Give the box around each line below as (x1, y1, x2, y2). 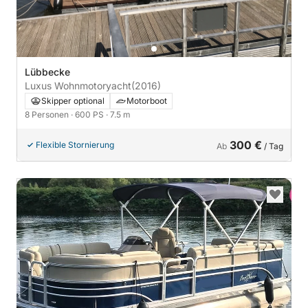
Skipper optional (41, 96, 104, 107)
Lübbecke (25, 66, 70, 78)
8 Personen (25, 109, 71, 120)
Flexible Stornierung (36, 140, 114, 151)
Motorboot (126, 96, 167, 107)
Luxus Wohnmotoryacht (25, 80, 131, 92)
